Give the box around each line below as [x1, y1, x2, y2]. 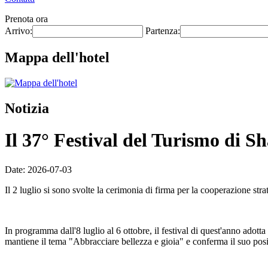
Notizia [5, 100, 49, 116]
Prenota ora [5, 14, 48, 24]
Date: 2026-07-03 [5, 164, 72, 175]
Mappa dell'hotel [5, 49, 109, 65]
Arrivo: [5, 26, 32, 36]
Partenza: [145, 26, 180, 36]
